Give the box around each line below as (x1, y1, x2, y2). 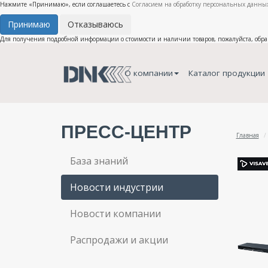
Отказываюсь (68, 19, 123, 30)
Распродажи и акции (70, 233, 168, 246)
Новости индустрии (70, 181, 163, 194)
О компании (124, 68, 173, 78)
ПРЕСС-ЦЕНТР (61, 122, 191, 142)
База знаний (70, 154, 128, 167)
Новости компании (70, 207, 161, 220)
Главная (236, 131, 259, 139)
